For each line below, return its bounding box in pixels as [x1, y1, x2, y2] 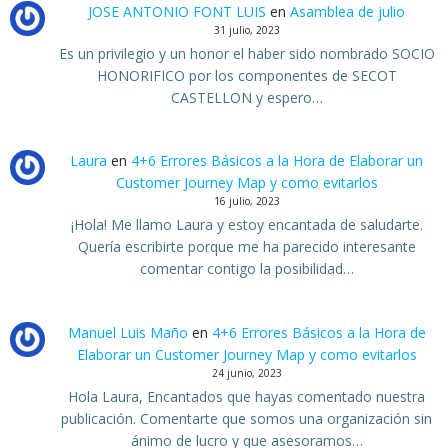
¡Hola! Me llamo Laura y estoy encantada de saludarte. [70, 215, 423, 235]
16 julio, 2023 [213, 194, 280, 209]
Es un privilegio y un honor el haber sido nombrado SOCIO [58, 43, 435, 63]
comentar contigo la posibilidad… [139, 259, 354, 279]
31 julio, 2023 [213, 22, 280, 37]
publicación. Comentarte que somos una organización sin [61, 409, 433, 429]
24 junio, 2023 [211, 366, 282, 381]
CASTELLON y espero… [170, 87, 323, 107]
